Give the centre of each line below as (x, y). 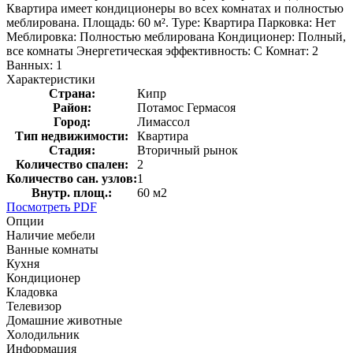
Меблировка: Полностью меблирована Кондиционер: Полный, (176, 36)
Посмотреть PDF (52, 206)
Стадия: (72, 150)
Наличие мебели (51, 235)
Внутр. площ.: (72, 192)
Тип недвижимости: (72, 136)
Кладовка (32, 292)
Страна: (72, 93)
